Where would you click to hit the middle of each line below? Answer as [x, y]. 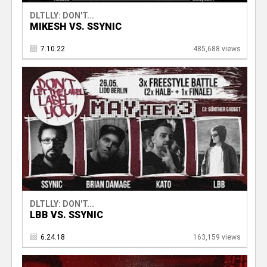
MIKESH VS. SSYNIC [75, 27]
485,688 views [217, 49]
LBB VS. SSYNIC [66, 215]
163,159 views [217, 237]
